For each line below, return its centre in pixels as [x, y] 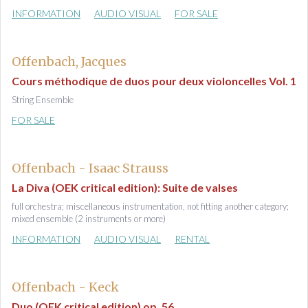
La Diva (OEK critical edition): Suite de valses [125, 187]
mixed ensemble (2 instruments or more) [89, 219]
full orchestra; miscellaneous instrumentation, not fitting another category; [150, 206]
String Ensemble [43, 100]
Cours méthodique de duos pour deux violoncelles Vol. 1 [154, 81]
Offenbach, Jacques [69, 62]
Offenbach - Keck [65, 287]
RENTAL [192, 239]
